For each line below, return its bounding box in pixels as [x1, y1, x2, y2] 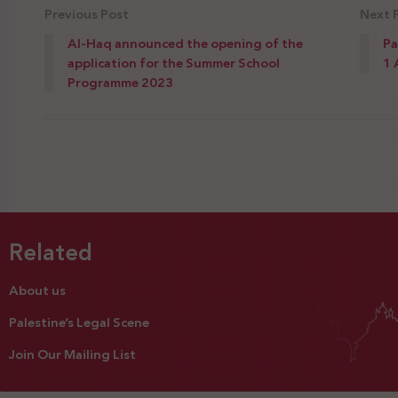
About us [9, 279, 66, 303]
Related [9, 233, 92, 274]
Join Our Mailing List [9, 343, 136, 367]
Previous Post [44, 3, 129, 27]
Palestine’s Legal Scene [9, 311, 149, 335]
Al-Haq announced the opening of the [68, 32, 303, 56]
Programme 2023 [68, 71, 173, 95]
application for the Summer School [68, 52, 280, 76]
